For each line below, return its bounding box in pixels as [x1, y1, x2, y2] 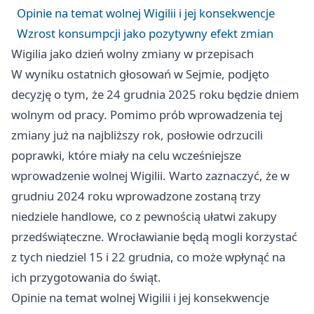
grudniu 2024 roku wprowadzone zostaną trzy [11, 188, 261, 205]
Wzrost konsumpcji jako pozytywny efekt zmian [17, 25, 273, 42]
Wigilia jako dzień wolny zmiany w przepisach [11, 46, 254, 62]
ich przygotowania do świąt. [11, 269, 161, 286]
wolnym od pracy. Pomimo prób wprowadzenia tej [11, 107, 282, 123]
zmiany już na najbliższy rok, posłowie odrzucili [11, 127, 263, 144]
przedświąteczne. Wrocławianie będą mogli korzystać [11, 228, 297, 245]
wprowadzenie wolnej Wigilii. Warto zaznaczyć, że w [11, 168, 289, 184]
